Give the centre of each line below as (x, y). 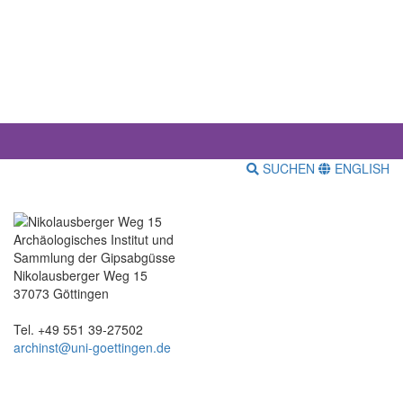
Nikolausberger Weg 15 (81, 275)
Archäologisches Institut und (94, 239)
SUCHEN (289, 169)
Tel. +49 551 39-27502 (78, 329)
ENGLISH (360, 169)
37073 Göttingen (61, 293)
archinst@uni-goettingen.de (92, 347)
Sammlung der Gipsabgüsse (94, 257)
